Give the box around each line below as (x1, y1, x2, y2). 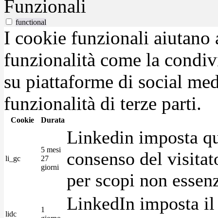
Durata (41, 115, 65, 124)
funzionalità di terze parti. (4, 92, 201, 114)
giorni (41, 163, 59, 171)
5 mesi (41, 145, 61, 154)
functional (16, 18, 46, 26)
